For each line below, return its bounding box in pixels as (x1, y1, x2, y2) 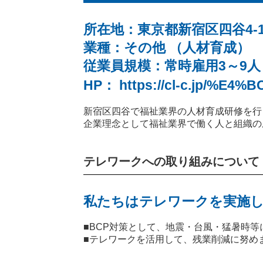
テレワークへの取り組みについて (83, 155, 259, 168)
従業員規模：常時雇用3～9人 (83, 58, 261, 73)
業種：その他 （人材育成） (83, 40, 250, 55)
